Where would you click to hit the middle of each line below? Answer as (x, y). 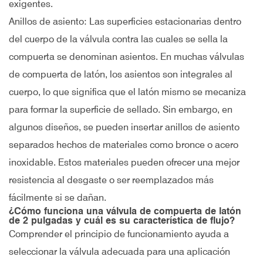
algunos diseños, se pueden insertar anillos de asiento (124, 127)
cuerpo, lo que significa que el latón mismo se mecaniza (127, 92)
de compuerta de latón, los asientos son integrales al (121, 74)
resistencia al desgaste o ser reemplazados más (111, 180)
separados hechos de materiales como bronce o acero (124, 145)
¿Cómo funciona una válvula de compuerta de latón (125, 211)
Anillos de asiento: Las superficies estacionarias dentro (125, 21)
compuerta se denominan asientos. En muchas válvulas (127, 57)
